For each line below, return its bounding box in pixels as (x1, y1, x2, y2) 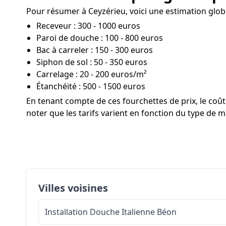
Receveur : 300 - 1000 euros (36, 20, 140, 31)
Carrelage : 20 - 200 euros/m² (36, 68, 147, 80)
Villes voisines (38, 181, 108, 195)
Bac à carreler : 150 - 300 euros (36, 44, 153, 55)
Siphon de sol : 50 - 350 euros (36, 56, 147, 68)
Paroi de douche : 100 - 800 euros (36, 32, 163, 43)
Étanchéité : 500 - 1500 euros (36, 80, 145, 92)
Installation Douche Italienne (45, 206, 155, 217)
